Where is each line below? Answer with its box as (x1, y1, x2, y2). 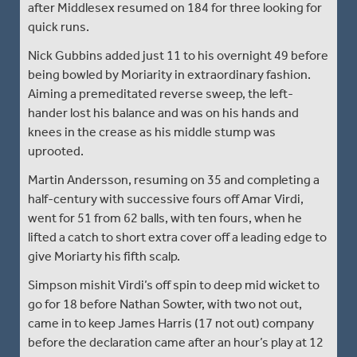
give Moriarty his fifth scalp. (28, 248, 180, 264)
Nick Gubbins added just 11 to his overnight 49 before (28, 47, 328, 63)
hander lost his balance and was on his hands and (28, 104, 299, 120)
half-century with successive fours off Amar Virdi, (28, 190, 304, 206)
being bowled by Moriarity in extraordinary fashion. (28, 66, 311, 82)
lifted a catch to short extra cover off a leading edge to (28, 229, 327, 245)
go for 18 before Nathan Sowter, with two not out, (28, 296, 302, 312)
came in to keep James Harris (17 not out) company (28, 315, 314, 331)
